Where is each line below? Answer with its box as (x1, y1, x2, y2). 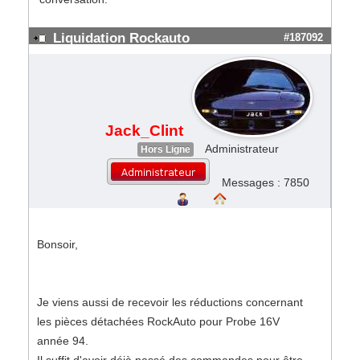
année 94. (37, 334, 88, 347)
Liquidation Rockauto (53, 31, 190, 46)
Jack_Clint (105, 122, 183, 139)
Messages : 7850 (222, 176, 309, 189)
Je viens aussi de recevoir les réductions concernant (37, 296, 303, 309)
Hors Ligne (140, 144, 190, 155)
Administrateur (204, 142, 279, 155)
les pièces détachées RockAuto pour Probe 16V (37, 315, 280, 328)
